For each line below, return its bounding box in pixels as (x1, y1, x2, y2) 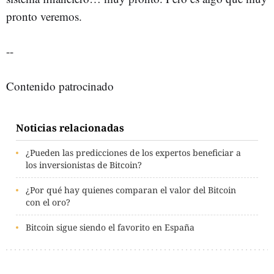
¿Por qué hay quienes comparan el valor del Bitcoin (26, 184, 236, 196)
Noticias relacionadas (16, 121, 124, 135)
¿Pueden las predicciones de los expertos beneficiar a (26, 147, 241, 158)
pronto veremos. (6, 9, 82, 24)
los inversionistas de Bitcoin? (26, 159, 142, 171)
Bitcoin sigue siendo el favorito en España (26, 221, 194, 233)
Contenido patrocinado (6, 78, 114, 94)
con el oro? (26, 196, 70, 208)
